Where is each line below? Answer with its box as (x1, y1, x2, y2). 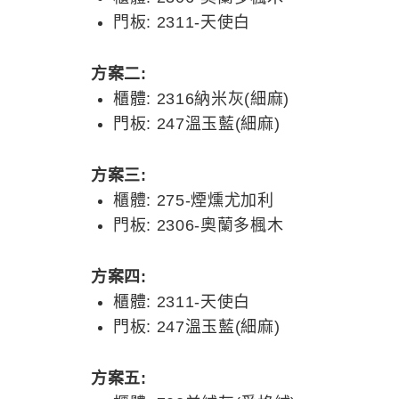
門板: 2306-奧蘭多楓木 (113, 216, 284, 234)
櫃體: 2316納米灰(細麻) (113, 89, 290, 108)
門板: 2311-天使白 (113, 12, 251, 31)
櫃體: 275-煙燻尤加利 (113, 191, 274, 209)
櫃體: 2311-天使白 (113, 292, 251, 311)
